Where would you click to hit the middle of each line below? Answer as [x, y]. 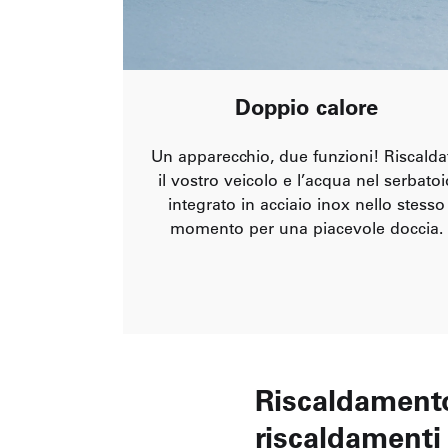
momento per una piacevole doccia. [306, 227]
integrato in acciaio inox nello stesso [306, 203]
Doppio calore [306, 106]
